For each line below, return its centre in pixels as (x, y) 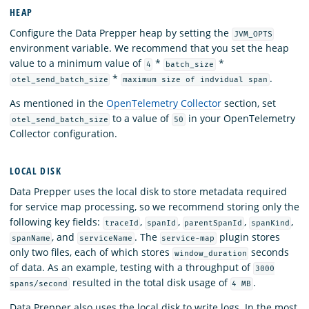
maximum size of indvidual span (196, 79)
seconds (269, 252)
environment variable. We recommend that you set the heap (149, 48)
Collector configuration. (63, 133)
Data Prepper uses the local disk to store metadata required (148, 191)
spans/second (39, 283)
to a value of (141, 118)
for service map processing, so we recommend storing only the (154, 206)
